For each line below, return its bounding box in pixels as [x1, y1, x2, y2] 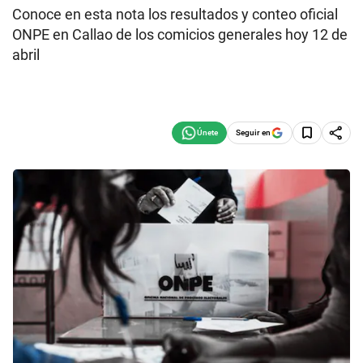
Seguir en [236, 127, 271, 137]
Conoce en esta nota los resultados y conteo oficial [12, 6, 338, 23]
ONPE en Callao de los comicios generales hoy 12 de [12, 26, 348, 43]
